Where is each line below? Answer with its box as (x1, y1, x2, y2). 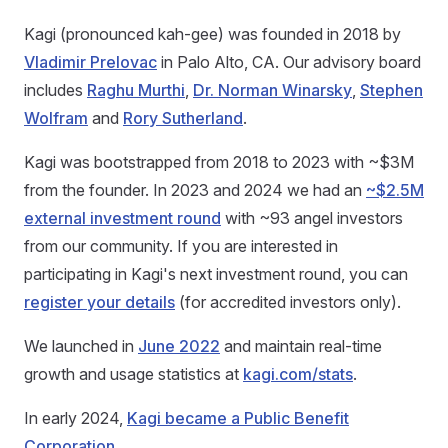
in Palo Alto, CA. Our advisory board (157, 52, 421, 72)
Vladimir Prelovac (24, 52, 157, 72)
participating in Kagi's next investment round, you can (24, 264, 408, 284)
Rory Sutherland (123, 108, 243, 128)
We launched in (24, 336, 138, 356)
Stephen (360, 80, 423, 100)
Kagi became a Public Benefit (127, 408, 349, 428)
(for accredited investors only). (175, 292, 401, 312)
